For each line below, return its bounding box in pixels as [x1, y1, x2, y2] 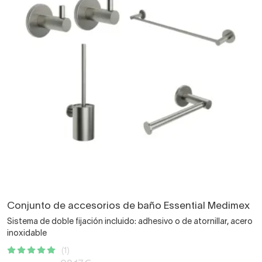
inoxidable [7, 229, 47, 237]
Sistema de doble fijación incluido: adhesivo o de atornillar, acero [7, 218, 253, 226]
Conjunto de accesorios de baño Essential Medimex [7, 201, 250, 211]
